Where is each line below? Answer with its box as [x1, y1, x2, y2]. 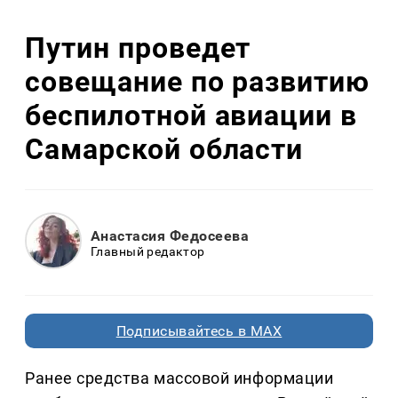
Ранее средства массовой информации [25, 369, 334, 388]
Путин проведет [25, 30, 251, 65]
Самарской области [25, 131, 304, 166]
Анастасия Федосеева [91, 227, 250, 244]
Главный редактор [91, 243, 205, 259]
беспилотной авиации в [25, 98, 358, 132]
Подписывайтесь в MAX [115, 322, 283, 340]
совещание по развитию [25, 64, 370, 99]
